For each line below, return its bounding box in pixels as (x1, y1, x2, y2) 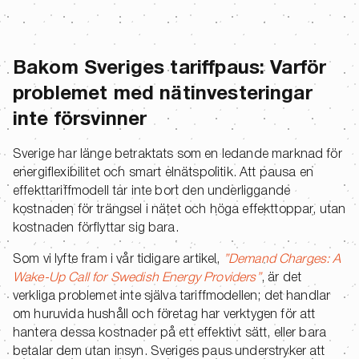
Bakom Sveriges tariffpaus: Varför (13, 60, 327, 79)
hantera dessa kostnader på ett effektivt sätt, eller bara (13, 328, 327, 340)
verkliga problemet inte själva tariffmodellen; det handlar (13, 291, 331, 303)
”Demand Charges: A (223, 254, 341, 266)
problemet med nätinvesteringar (13, 86, 313, 104)
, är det (260, 272, 302, 284)
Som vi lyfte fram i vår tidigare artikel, (13, 254, 224, 266)
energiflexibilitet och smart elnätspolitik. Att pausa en (13, 167, 313, 179)
